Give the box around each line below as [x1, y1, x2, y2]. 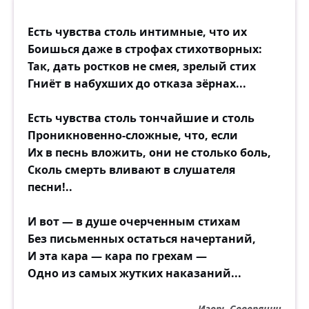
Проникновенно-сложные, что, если [28, 128, 238, 143]
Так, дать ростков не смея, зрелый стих [28, 59, 256, 74]
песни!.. [28, 179, 72, 195]
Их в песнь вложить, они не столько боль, [28, 145, 271, 160]
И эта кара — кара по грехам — [28, 248, 207, 263]
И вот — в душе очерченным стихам [28, 214, 241, 229]
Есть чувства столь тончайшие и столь [28, 110, 255, 126]
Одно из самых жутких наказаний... [28, 266, 241, 281]
